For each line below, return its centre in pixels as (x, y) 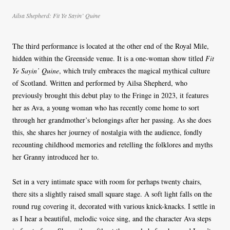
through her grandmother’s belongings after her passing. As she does (112, 120)
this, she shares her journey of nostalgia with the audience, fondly (107, 132)
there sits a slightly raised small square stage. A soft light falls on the (112, 194)
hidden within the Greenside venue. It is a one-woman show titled (109, 59)
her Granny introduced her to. (57, 157)
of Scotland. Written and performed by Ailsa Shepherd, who (100, 83)
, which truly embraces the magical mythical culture (135, 71)
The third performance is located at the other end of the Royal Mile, (111, 46)
